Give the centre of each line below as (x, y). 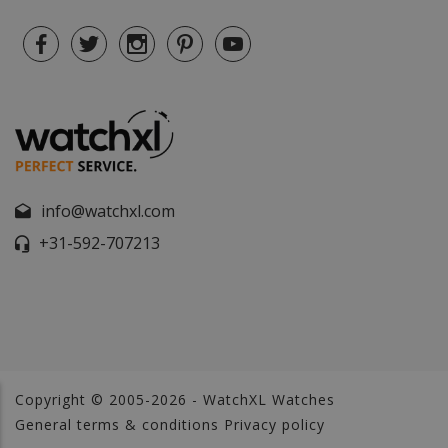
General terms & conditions (117, 425)
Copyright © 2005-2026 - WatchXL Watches (175, 400)
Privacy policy (274, 425)
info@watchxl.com (107, 211)
